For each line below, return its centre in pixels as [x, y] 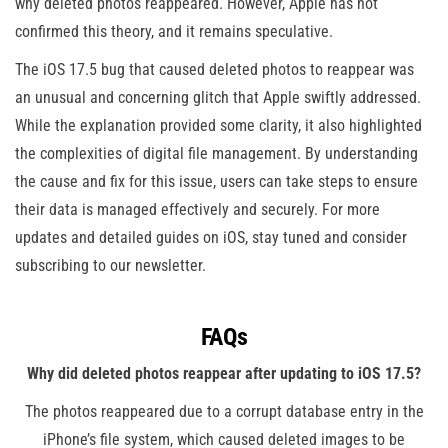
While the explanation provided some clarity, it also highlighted [218, 125]
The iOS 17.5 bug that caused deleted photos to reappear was [214, 69]
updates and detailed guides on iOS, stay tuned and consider [211, 237]
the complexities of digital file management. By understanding [216, 153]
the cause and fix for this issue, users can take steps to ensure [216, 181]
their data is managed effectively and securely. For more [197, 209]
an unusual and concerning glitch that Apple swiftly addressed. [218, 97]
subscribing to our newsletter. [110, 265]
